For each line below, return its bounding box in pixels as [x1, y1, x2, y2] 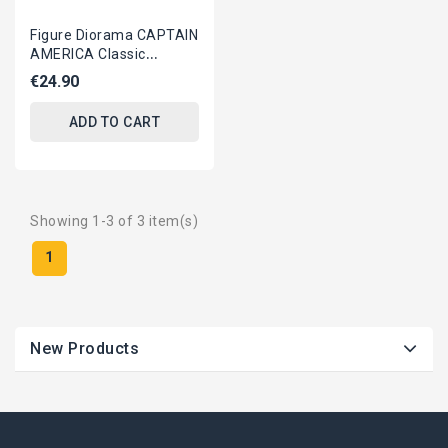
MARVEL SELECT [30, 84, 145, 100]
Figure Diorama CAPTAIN [30, 27, 198, 43]
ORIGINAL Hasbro [30, 65, 146, 81]
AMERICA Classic [30, 46, 146, 62]
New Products [30, 339, 139, 358]
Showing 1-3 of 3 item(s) [30, 213, 198, 229]
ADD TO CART [68, 114, 161, 130]
